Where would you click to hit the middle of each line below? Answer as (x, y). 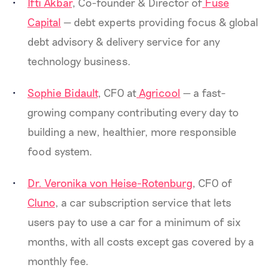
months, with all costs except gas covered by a (141, 241)
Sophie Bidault (62, 93)
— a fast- (203, 93)
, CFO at (117, 93)
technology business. (79, 61)
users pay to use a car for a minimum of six (134, 222)
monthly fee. (58, 261)
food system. (60, 151)
